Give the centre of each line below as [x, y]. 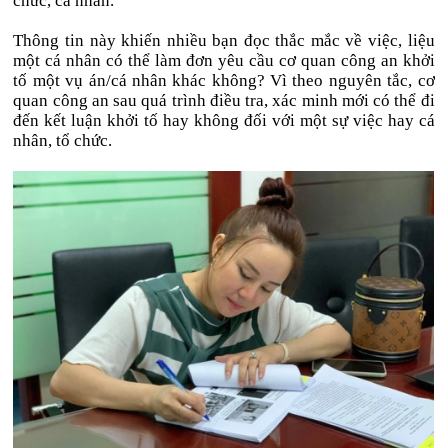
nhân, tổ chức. [63, 140]
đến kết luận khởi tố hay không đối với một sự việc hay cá [224, 120]
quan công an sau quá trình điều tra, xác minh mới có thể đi [224, 100]
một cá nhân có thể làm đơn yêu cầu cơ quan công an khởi [224, 60]
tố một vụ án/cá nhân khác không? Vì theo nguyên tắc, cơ [224, 80]
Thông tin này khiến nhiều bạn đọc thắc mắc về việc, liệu [224, 40]
